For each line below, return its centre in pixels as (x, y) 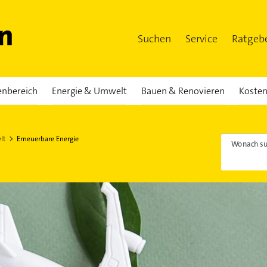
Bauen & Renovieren (183, 91)
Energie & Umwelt (89, 91)
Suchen (154, 38)
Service (201, 38)
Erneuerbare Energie (47, 139)
